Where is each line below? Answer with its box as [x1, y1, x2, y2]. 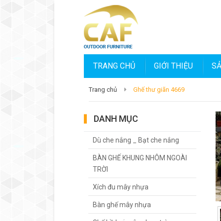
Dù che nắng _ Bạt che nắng [93, 136, 179, 144]
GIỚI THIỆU [154, 61, 193, 71]
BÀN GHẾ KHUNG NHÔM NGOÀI [93, 154, 187, 162]
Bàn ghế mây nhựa [93, 201, 151, 209]
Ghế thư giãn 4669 [133, 86, 184, 93]
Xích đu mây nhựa [93, 183, 148, 191]
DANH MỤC [94, 113, 138, 124]
